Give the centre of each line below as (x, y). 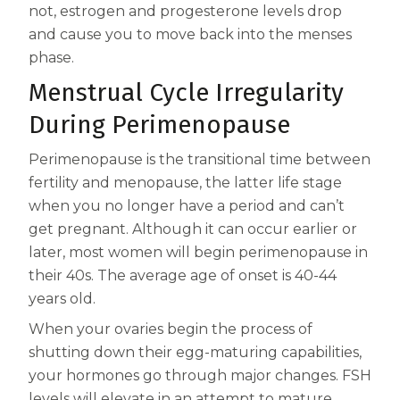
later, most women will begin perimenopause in (198, 253)
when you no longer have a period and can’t (187, 206)
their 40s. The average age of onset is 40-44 (183, 276)
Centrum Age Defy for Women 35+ (183, 13)
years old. (62, 299)
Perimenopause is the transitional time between (200, 160)
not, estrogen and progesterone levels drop (185, 12)
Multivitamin (96, 51)
